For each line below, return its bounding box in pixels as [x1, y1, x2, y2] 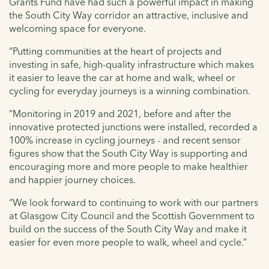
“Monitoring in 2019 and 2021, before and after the [9, 107, 231, 120]
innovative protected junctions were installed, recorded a [9, 121, 258, 133]
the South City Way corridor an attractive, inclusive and [9, 9, 248, 22]
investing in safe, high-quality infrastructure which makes [9, 58, 254, 71]
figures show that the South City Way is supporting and [9, 147, 247, 160]
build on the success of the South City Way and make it [9, 223, 247, 235]
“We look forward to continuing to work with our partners [9, 196, 258, 209]
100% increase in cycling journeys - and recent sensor [9, 134, 241, 147]
